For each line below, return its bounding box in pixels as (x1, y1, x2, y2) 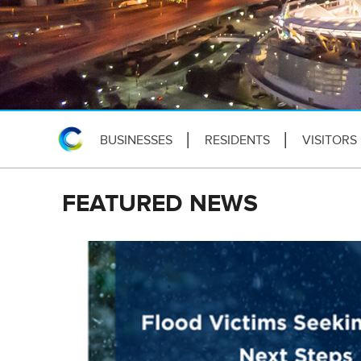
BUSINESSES (100, 133, 172, 147)
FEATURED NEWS (62, 189, 258, 217)
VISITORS (302, 133, 357, 147)
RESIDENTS (205, 133, 270, 147)
